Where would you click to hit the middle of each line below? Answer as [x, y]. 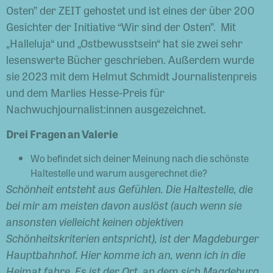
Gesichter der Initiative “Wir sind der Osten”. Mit [121, 26]
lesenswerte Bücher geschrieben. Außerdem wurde [130, 59]
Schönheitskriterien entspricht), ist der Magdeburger [133, 237]
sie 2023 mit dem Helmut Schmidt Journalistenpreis [132, 76]
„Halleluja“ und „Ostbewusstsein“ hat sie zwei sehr [124, 43]
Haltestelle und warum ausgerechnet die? [119, 172]
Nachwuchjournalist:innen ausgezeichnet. [107, 108]
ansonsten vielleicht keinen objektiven [95, 221]
